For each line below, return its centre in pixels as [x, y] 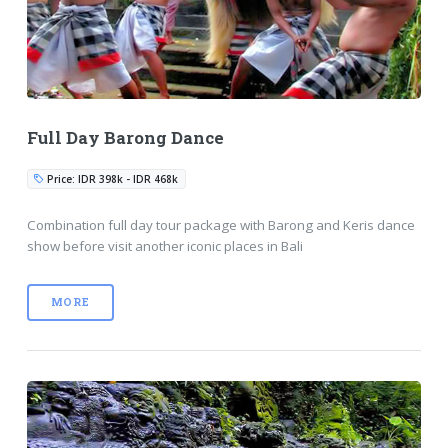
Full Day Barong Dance [125, 138]
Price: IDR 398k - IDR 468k [111, 178]
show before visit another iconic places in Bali [164, 246]
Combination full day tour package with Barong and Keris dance [220, 225]
